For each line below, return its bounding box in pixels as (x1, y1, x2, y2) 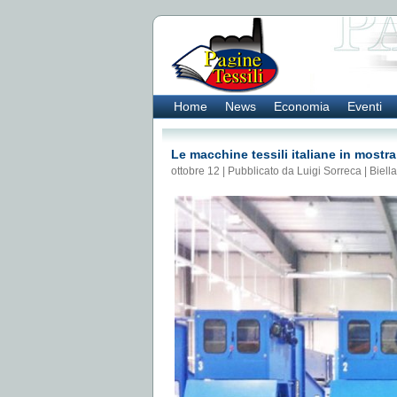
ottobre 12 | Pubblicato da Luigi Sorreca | (171, 165, 370, 177)
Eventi (347, 99, 382, 113)
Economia (274, 99, 330, 113)
